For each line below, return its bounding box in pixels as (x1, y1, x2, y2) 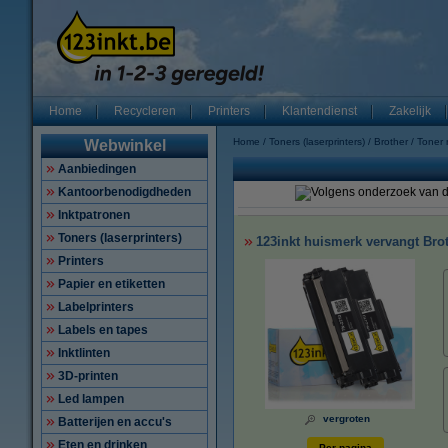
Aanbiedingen (58, 162, 136, 176)
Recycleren (114, 104, 176, 118)
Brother (374, 136, 408, 147)
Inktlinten (58, 346, 110, 360)
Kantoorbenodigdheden (58, 185, 191, 199)
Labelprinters (58, 300, 134, 314)
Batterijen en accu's (58, 415, 172, 429)
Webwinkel (83, 137, 166, 154)
